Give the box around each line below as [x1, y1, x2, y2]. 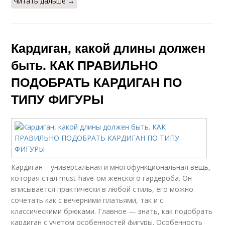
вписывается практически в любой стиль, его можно [11, 184, 194, 194]
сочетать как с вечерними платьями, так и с [11, 195, 164, 205]
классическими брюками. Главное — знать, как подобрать [11, 206, 213, 216]
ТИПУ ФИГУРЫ [11, 90, 104, 108]
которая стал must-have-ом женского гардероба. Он [11, 173, 192, 183]
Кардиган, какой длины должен [11, 39, 206, 57]
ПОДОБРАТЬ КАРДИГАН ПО [11, 73, 182, 91]
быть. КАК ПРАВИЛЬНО [11, 56, 158, 74]
